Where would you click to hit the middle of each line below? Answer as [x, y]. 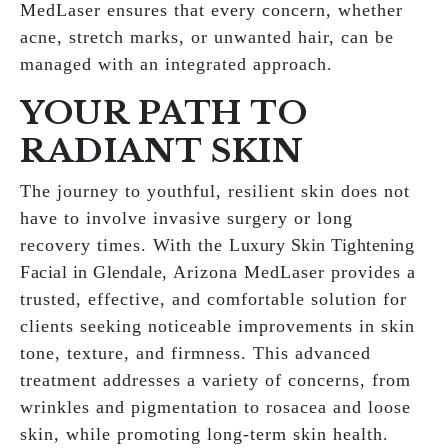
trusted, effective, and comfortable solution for [213, 299]
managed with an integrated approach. [176, 64]
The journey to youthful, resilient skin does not [215, 191]
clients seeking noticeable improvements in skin [217, 326]
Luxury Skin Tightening [321, 245]
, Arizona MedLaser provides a [289, 272]
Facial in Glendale [91, 272]
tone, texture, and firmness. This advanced [195, 353]
